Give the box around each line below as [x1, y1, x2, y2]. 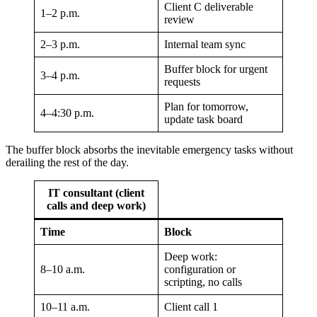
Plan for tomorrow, [164, 100, 248, 113]
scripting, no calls [164, 276, 242, 289]
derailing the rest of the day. [6, 156, 129, 169]
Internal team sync [164, 38, 246, 51]
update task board [164, 113, 243, 126]
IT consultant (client [48, 187, 144, 200]
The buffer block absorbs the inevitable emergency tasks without [6, 144, 293, 156]
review [164, 13, 195, 26]
